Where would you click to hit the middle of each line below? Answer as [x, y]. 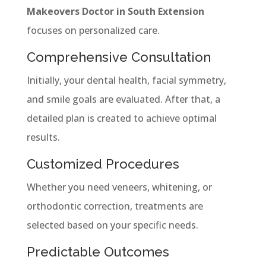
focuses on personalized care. [93, 30]
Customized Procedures [103, 164]
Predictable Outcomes [98, 251]
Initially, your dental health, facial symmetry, [126, 80]
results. [43, 137]
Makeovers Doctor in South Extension [115, 11]
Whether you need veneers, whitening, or [119, 187]
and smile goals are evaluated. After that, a [123, 99]
